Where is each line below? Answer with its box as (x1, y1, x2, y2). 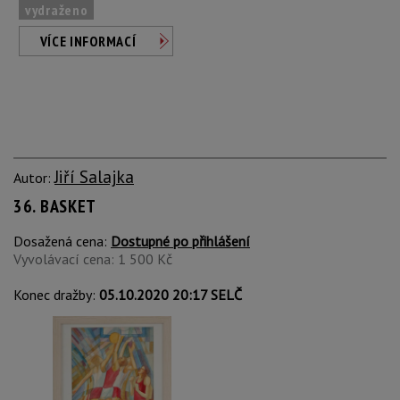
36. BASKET (13, 195, 96, 218)
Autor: (13, 169, 54, 187)
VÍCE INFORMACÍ (39, 32, 137, 50)
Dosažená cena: (13, 232, 111, 250)
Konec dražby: (13, 286, 99, 304)
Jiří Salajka (54, 165, 134, 187)
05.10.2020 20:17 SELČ (99, 286, 242, 304)
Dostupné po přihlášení (111, 232, 250, 250)
